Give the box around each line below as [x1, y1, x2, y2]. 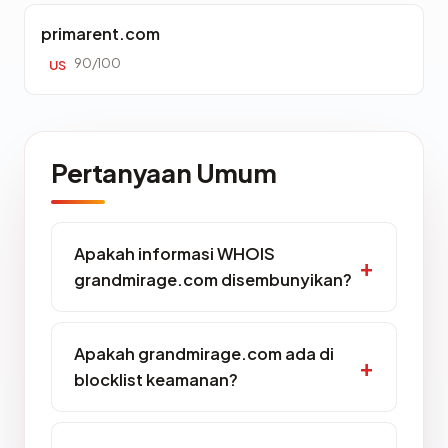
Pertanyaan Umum [51, 156, 277, 189]
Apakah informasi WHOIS [74, 243, 275, 264]
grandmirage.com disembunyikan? [74, 269, 352, 290]
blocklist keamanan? [74, 369, 238, 390]
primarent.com [41, 23, 160, 44]
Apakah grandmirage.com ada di [74, 343, 334, 364]
